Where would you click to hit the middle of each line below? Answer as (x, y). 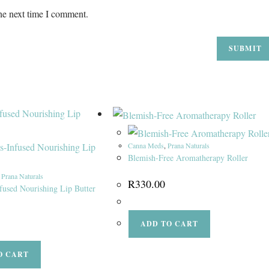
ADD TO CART (169, 224)
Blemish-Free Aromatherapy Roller (188, 158)
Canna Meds (146, 146)
